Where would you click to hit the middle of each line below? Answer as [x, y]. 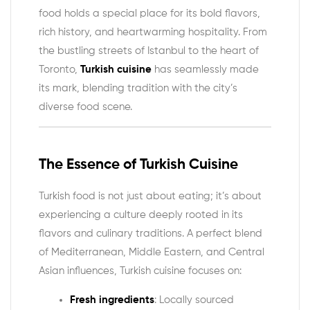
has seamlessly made [205, 69]
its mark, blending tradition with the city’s [138, 88]
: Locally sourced [194, 300]
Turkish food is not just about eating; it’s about [150, 196]
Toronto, [60, 69]
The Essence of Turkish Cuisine [138, 165]
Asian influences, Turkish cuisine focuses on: [140, 271]
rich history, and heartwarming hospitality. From [153, 32]
